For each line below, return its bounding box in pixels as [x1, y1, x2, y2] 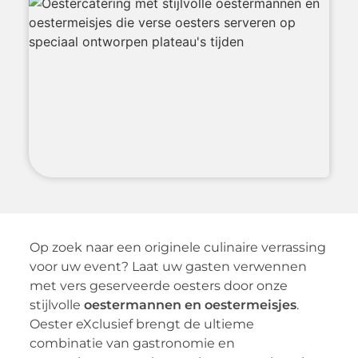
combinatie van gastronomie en [29, 335, 235, 351]
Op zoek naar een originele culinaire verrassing [29, 239, 326, 255]
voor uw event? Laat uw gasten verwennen [29, 258, 307, 274]
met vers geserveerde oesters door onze [29, 277, 288, 293]
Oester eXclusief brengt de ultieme [29, 316, 254, 332]
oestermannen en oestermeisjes [83, 296, 296, 312]
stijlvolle [29, 296, 84, 312]
